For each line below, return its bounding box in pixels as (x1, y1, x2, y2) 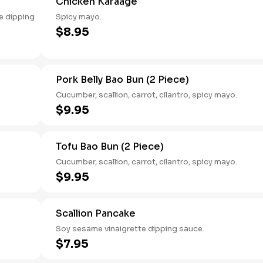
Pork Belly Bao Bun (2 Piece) (56, 73, 189, 86)
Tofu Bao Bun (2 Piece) (56, 140, 164, 153)
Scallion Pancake (56, 207, 136, 220)
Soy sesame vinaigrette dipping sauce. (56, 224, 204, 234)
